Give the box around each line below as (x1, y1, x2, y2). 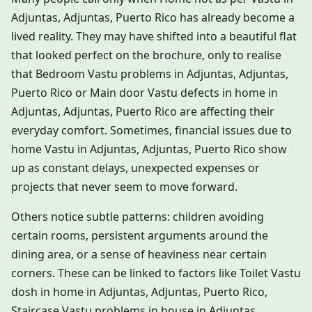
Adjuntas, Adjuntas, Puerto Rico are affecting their (11, 104, 274, 120)
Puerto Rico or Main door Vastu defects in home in (11, 85, 278, 101)
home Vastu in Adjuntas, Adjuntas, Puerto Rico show (11, 141, 287, 157)
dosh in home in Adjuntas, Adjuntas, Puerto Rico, (11, 284, 267, 300)
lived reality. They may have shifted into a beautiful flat (11, 29, 297, 45)
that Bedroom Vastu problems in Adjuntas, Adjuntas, (11, 66, 288, 82)
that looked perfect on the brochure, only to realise (11, 47, 281, 63)
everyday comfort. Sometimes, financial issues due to (11, 123, 292, 139)
